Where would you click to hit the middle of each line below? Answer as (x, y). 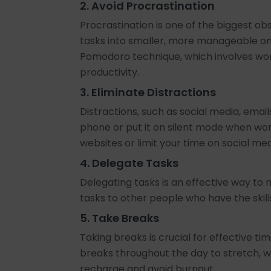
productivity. (109, 72)
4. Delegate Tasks (129, 163)
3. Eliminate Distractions (148, 92)
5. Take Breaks (119, 218)
